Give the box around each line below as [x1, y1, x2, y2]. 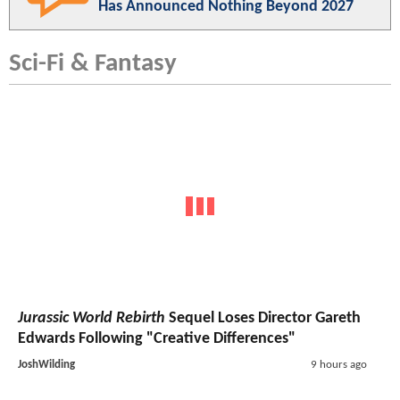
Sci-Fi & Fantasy [9, 51, 177, 78]
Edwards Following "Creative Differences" [18, 329, 296, 347]
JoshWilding [18, 358, 75, 371]
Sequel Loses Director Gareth [165, 309, 361, 327]
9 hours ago [310, 358, 367, 371]
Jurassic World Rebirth [18, 309, 165, 327]
